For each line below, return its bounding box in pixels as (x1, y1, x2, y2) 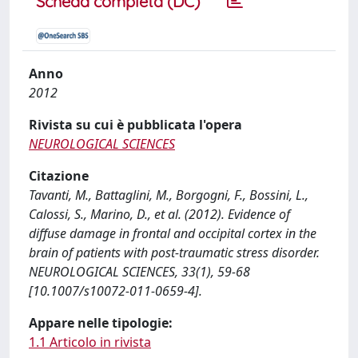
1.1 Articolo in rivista (29, 333, 151, 351)
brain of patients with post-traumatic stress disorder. (29, 244, 320, 261)
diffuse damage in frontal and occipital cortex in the (29, 225, 316, 242)
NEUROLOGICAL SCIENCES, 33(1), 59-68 (29, 263, 250, 280)
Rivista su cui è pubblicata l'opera (29, 116, 242, 133)
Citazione (29, 167, 89, 185)
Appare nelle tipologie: (29, 314, 173, 332)
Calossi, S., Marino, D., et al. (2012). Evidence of (29, 205, 290, 223)
